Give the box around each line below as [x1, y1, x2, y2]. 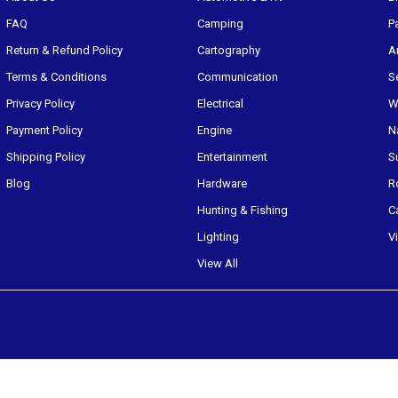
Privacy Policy [5, 97, 75, 110]
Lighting [197, 230, 240, 243]
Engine [197, 123, 233, 137]
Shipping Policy [5, 150, 85, 163]
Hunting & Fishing [197, 203, 289, 217]
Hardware [197, 177, 248, 190]
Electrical [197, 97, 244, 110]
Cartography [197, 44, 261, 57]
